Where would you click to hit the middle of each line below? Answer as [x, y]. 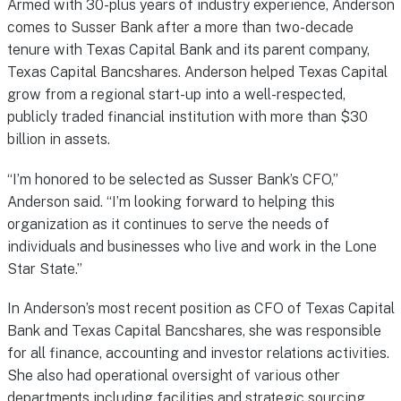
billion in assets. [58, 140]
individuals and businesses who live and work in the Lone [192, 246]
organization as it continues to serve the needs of [168, 224]
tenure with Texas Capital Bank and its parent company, [188, 50]
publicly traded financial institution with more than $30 [187, 117]
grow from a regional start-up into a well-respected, [176, 95]
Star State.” [44, 269]
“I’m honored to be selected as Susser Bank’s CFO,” [172, 179]
